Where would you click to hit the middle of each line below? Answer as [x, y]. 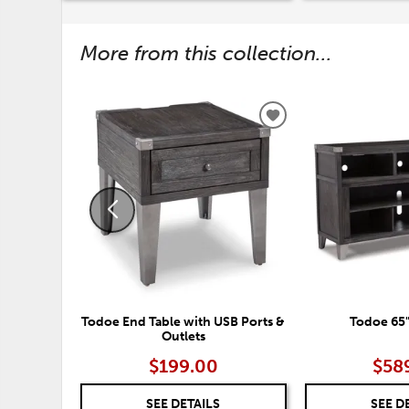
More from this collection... [207, 54]
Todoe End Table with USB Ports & [184, 322]
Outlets [183, 336]
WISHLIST [306, 159]
